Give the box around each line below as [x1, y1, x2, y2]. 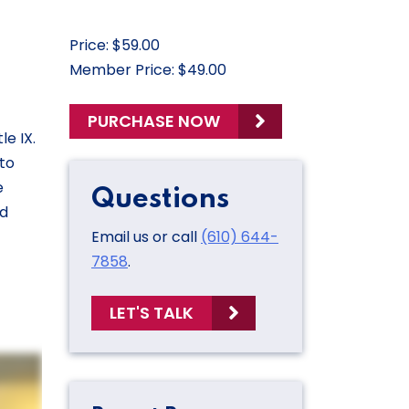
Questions [91, 184, 229, 214]
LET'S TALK [110, 301, 194, 325]
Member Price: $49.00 [69, 58, 226, 80]
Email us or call [91, 225, 201, 247]
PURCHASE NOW [88, 110, 220, 133]
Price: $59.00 [69, 34, 160, 56]
